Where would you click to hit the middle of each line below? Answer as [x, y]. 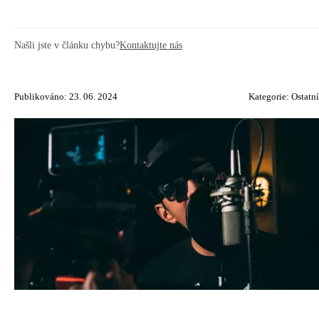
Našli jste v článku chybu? [67, 45]
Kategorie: [270, 97]
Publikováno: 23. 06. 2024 [66, 97]
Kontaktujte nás [151, 45]
